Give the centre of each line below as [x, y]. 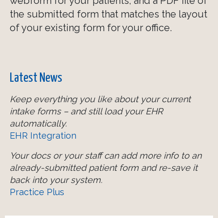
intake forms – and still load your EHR [86, 111]
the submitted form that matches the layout [109, 14]
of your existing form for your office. [91, 28]
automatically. [38, 124]
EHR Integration [43, 136]
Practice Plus [37, 192]
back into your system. [56, 180]
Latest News [36, 78]
